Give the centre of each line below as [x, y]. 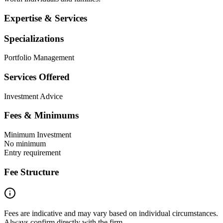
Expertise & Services [46, 18]
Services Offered [37, 77]
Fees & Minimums [41, 115]
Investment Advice [33, 96]
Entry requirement [32, 153]
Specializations [34, 38]
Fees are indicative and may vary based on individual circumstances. [111, 213]
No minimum [25, 144]
